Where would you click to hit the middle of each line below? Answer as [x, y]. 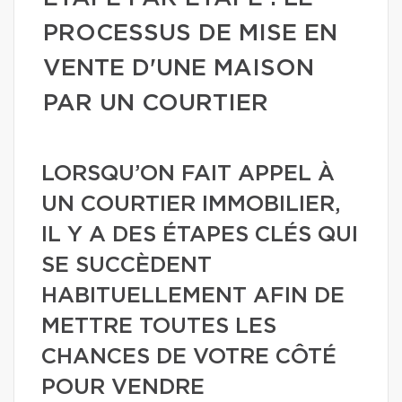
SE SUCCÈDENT [127, 266]
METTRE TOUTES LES [159, 327]
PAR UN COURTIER [156, 103]
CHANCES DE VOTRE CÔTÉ [189, 357]
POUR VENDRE [123, 388]
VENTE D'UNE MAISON [179, 68]
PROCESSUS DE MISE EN [190, 33]
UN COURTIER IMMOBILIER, [191, 205]
